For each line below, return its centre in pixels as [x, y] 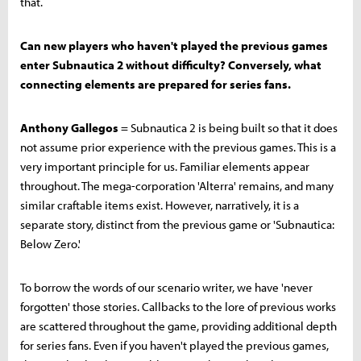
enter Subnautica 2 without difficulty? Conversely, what [171, 64]
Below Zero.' [50, 243]
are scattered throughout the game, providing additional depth [178, 326]
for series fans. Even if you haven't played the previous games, [174, 345]
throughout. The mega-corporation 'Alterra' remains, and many [177, 185]
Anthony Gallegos [69, 127]
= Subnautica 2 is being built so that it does [228, 127]
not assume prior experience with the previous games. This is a [178, 147]
